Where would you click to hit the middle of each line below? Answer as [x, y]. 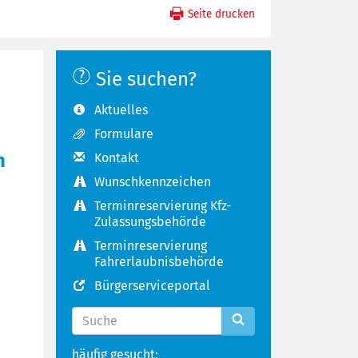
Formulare [123, 133]
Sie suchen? [143, 79]
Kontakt [116, 157]
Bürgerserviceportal [152, 285]
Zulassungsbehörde [150, 221]
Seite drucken [220, 14]
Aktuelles [121, 109]
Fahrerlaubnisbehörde [159, 261]
